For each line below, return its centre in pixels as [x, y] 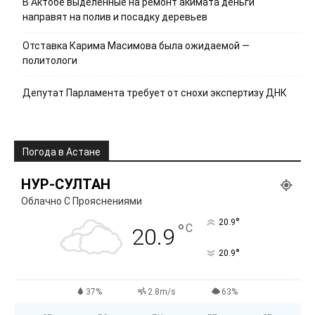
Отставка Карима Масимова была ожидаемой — [136, 46]
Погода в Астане [62, 152]
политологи [50, 60]
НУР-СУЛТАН [66, 184]
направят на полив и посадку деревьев [115, 17]
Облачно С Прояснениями [82, 201]
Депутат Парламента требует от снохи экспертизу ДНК [155, 93]
